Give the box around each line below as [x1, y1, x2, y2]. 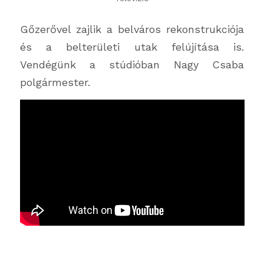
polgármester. [19, 75, 90, 88]
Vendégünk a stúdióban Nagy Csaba [19, 58, 245, 71]
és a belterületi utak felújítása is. [19, 40, 245, 53]
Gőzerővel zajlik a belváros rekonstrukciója [19, 22, 245, 35]
